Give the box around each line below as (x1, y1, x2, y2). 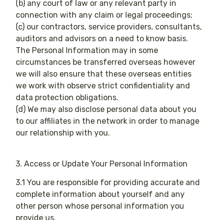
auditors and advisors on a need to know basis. (16, 34, 189, 44)
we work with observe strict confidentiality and (16, 81, 191, 91)
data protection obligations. (16, 93, 119, 103)
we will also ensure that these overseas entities (16, 69, 192, 79)
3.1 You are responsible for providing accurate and (16, 178, 200, 188)
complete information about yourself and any (16, 190, 185, 199)
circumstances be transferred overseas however (16, 57, 196, 67)
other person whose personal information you (16, 201, 185, 211)
